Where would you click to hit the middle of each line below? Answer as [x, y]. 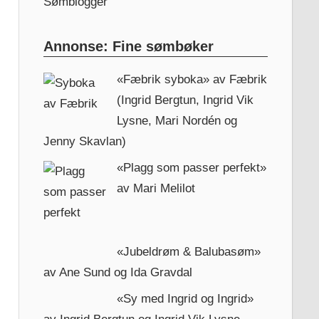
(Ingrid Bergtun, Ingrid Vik [185, 100]
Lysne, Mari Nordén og [177, 120]
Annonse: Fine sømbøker [128, 46]
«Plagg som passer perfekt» [192, 168]
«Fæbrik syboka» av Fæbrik [192, 79]
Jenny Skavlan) [84, 141]
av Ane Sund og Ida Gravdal [117, 272]
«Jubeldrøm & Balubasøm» [189, 251]
